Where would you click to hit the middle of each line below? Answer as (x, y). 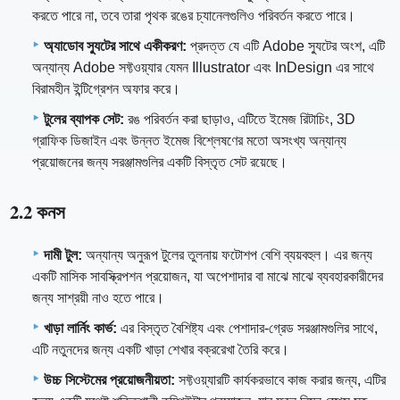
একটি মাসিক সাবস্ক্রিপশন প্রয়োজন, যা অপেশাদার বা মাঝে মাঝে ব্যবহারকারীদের (208, 276)
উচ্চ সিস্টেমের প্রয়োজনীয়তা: (109, 379)
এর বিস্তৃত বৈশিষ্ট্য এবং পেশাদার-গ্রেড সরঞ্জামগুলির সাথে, (247, 328)
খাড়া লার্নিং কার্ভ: (80, 328)
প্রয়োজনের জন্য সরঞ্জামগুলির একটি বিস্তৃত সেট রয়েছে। (160, 162)
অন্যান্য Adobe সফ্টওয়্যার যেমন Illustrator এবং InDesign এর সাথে (203, 67)
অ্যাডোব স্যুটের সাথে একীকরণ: (115, 46)
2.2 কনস (38, 211)
